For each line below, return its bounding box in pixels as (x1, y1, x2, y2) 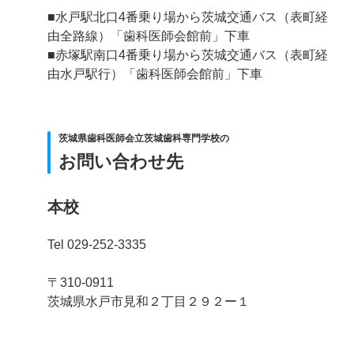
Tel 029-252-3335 (47, 237, 146, 251)
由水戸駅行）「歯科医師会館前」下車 (47, 66, 262, 81)
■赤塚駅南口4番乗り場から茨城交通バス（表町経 (47, 47, 328, 62)
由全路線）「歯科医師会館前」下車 (47, 28, 250, 43)
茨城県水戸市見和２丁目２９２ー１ (47, 294, 250, 308)
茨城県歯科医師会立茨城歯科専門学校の (58, 132, 229, 144)
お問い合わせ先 (58, 151, 183, 171)
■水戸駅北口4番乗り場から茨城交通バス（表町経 (47, 9, 328, 24)
